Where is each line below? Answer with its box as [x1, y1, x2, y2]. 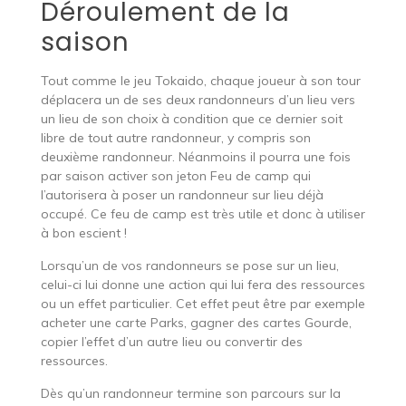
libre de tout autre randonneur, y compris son [40, 129, 311, 146]
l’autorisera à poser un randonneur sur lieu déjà [40, 186, 324, 203]
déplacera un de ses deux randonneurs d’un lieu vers [40, 91, 355, 108]
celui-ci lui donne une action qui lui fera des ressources [40, 275, 365, 293]
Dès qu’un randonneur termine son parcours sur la [40, 384, 341, 401]
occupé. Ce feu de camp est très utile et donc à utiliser [40, 205, 365, 222]
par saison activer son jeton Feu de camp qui [40, 167, 311, 184]
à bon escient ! [40, 224, 127, 241]
